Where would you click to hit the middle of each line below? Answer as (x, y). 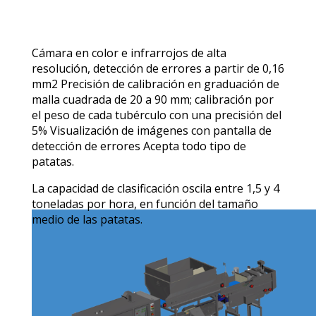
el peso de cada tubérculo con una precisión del (156, 115)
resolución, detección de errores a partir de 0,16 (158, 68)
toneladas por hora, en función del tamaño (145, 203)
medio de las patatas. (87, 219)
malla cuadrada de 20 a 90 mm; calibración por (152, 99)
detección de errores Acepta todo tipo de (139, 146)
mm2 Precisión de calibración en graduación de (155, 84)
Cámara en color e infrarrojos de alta (129, 53)
